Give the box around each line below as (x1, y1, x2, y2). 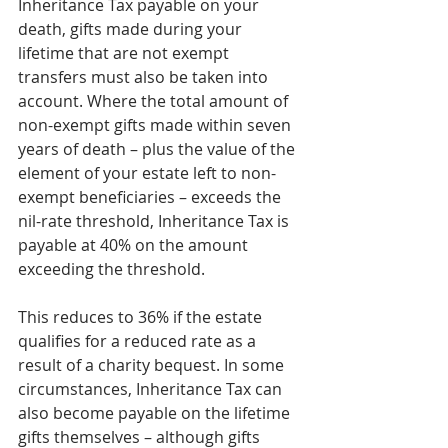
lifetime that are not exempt (18, 41, 233, 64)
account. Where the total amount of (18, 89, 292, 112)
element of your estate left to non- (18, 161, 276, 184)
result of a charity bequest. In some (18, 353, 288, 376)
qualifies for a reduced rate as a (18, 329, 260, 352)
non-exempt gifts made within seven (18, 113, 295, 136)
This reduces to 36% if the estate (18, 305, 266, 328)
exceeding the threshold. (18, 257, 205, 280)
